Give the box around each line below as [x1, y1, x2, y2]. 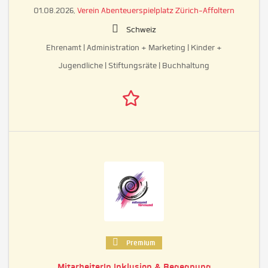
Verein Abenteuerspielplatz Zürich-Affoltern [77, 5, 234, 16]
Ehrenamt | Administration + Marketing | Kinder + [46, 42, 222, 53]
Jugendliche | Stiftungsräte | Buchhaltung [59, 60, 209, 71]
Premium [124, 238, 156, 248]
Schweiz [126, 25, 156, 35]
